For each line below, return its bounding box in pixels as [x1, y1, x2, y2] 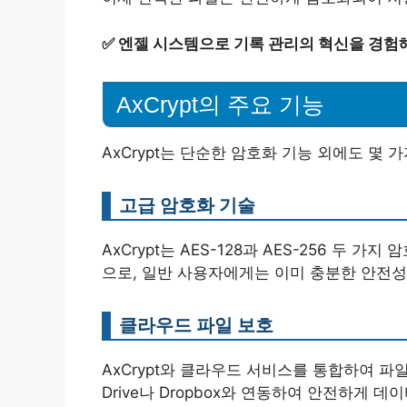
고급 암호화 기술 [119, 194, 255, 217]
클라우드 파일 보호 [119, 313, 273, 337]
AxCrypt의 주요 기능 [116, 92, 324, 118]
